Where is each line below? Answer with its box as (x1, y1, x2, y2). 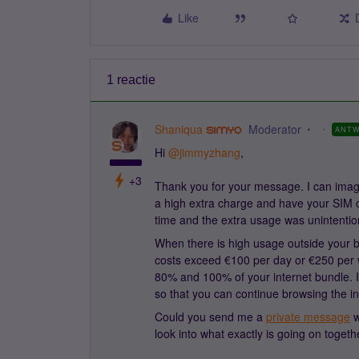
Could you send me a (155, 309, 266, 325)
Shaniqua (155, 121, 203, 137)
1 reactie (107, 73, 155, 87)
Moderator (248, 121, 301, 137)
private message (266, 309, 350, 325)
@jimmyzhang (168, 144, 240, 160)
